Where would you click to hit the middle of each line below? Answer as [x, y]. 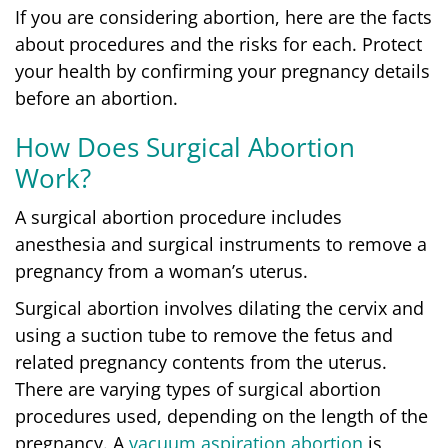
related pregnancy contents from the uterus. [201, 361]
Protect [392, 43]
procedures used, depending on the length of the [221, 415]
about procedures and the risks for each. [188, 43]
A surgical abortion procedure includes [178, 216]
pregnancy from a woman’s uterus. [161, 270]
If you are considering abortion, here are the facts [223, 16]
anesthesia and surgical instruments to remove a [221, 243]
